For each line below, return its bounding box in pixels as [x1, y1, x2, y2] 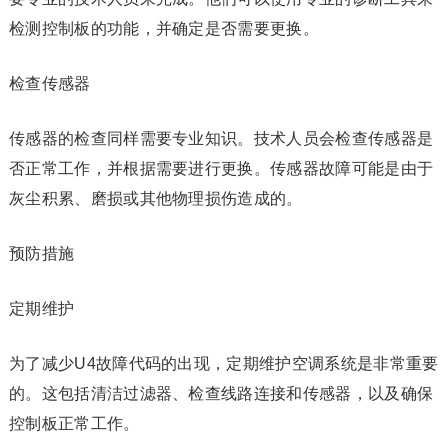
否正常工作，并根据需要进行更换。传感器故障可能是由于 [8, 160, 434, 177]
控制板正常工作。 [8, 415, 140, 432]
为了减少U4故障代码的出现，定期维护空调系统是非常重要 [8, 355, 439, 372]
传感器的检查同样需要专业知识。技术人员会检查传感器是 [8, 130, 434, 147]
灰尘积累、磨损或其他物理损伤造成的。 [8, 190, 303, 207]
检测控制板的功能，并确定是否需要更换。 [8, 20, 320, 37]
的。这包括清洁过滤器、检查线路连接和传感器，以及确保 [8, 385, 434, 402]
